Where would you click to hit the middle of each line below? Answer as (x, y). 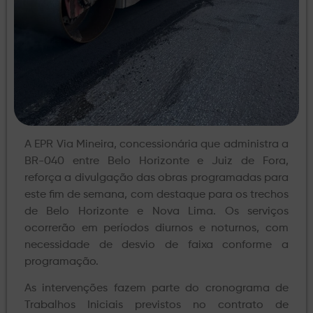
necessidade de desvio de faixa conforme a (156, 245)
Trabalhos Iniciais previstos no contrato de (156, 306)
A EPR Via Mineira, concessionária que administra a (156, 144)
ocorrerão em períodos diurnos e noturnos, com (156, 228)
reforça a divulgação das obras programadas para (156, 178)
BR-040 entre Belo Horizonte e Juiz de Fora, (156, 161)
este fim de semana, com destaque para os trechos (156, 195)
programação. (61, 262)
